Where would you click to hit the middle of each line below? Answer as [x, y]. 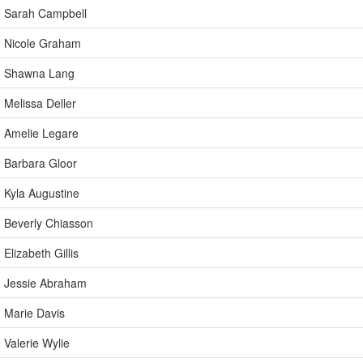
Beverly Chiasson [49, 223]
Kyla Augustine [42, 193]
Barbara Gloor [41, 163]
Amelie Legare [41, 133]
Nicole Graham [43, 43]
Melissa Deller [40, 103]
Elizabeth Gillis [41, 253]
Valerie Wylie [37, 343]
